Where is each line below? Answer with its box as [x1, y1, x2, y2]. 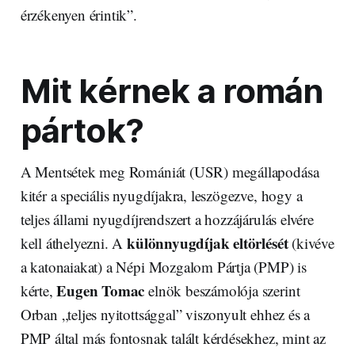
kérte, [20, 281, 57, 301]
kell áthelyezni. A [20, 233, 128, 254]
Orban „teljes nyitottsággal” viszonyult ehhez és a [20, 304, 311, 325]
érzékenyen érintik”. [20, 5, 137, 25]
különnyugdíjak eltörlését [127, 232, 288, 254]
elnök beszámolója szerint [144, 281, 300, 301]
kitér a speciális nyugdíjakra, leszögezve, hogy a [20, 185, 303, 206]
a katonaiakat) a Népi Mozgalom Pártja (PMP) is [20, 257, 307, 277]
